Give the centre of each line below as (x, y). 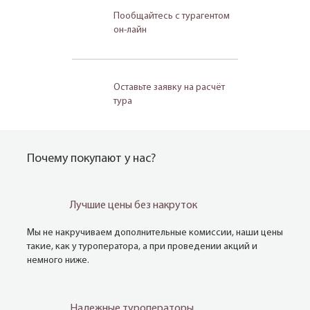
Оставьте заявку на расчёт (169, 87)
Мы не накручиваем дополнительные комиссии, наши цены (155, 232)
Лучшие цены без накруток (134, 205)
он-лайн (130, 30)
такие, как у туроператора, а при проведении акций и (142, 246)
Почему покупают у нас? (91, 158)
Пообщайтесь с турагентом (172, 16)
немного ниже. (58, 260)
